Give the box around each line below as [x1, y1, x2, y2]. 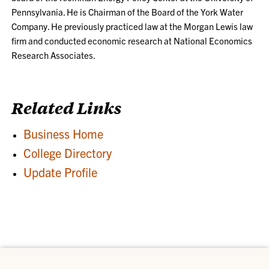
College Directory [23, 145, 112, 160]
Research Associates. [11, 49, 96, 61]
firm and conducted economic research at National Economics [11, 34, 253, 46]
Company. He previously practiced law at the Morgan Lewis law [11, 20, 253, 32]
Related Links [11, 97, 122, 118]
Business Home [23, 125, 104, 141]
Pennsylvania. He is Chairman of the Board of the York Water [11, 5, 244, 17]
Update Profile [23, 164, 98, 180]
